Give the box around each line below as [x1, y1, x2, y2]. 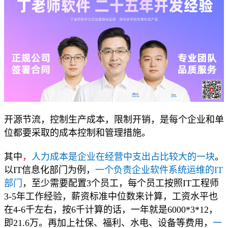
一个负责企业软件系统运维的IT [95, 165, 223, 176]
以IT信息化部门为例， [4, 165, 95, 176]
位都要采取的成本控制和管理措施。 [4, 128, 151, 138]
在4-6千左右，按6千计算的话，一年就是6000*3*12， [4, 205, 218, 215]
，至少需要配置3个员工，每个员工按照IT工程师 [22, 178, 219, 189]
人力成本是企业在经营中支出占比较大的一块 [32, 152, 215, 162]
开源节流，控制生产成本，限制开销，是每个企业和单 [4, 115, 224, 125]
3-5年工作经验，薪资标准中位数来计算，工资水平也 [4, 191, 218, 202]
